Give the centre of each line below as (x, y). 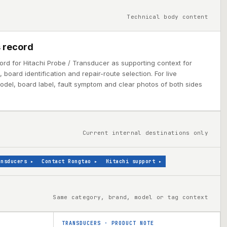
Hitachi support (130, 161)
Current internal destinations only (145, 133)
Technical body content (167, 17)
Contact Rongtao (66, 161)
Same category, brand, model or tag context (130, 197)
